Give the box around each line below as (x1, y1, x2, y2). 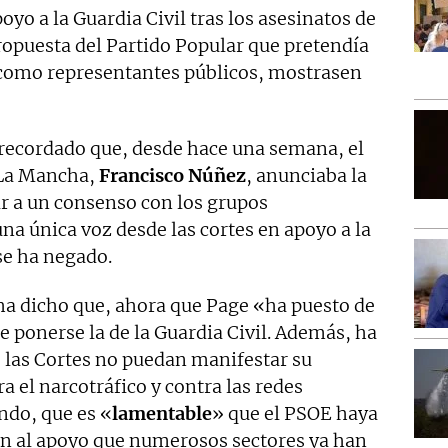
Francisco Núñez (99, 164, 246, 188)
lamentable (112, 402, 212, 426)
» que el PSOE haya (212, 402, 378, 426)
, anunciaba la (246, 164, 367, 188)
